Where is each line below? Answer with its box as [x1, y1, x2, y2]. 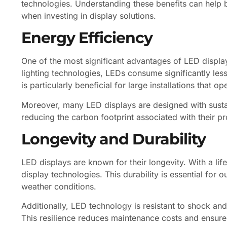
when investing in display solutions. [21, 10, 156, 21]
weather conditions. [21, 181, 96, 192]
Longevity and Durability [21, 130, 206, 148]
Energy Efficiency [21, 28, 153, 47]
